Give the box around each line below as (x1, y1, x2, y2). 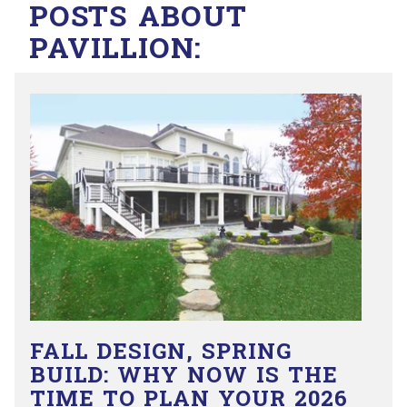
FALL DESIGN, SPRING (30, 333, 292, 372)
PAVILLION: (29, 23, 202, 75)
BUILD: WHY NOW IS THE (30, 356, 338, 396)
